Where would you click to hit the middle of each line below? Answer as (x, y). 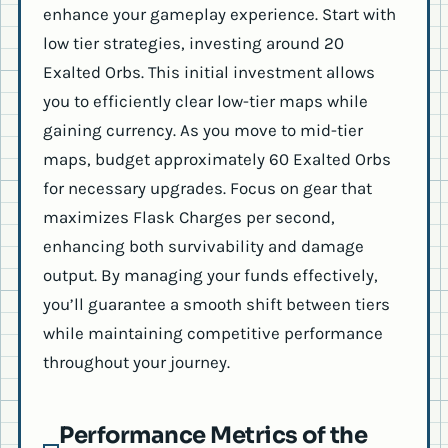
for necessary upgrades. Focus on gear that (207, 188)
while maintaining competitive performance (213, 333)
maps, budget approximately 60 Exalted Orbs (217, 159)
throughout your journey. (136, 362)
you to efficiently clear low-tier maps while (205, 101)
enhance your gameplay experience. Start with (219, 14)
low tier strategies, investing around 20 (193, 43)
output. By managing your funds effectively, (210, 275)
